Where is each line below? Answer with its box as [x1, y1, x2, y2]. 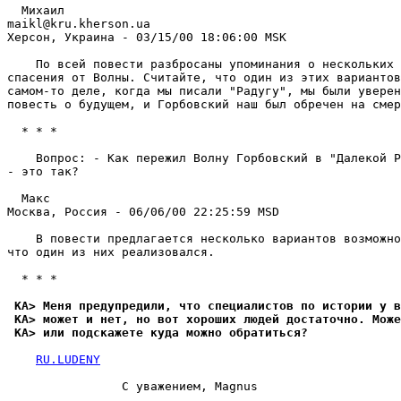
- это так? [7, 165, 79, 178]
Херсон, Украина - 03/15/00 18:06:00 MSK [7, 30, 286, 44]
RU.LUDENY [36, 353, 100, 366]
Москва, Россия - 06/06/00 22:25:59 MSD [7, 205, 279, 218]
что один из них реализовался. [7, 245, 215, 259]
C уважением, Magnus [7, 380, 258, 393]
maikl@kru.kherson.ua [7, 17, 150, 30]
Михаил [7, 4, 64, 17]
